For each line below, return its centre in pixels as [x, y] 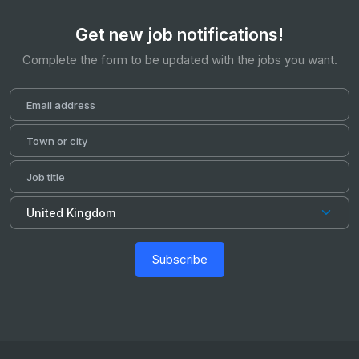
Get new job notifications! [179, 34]
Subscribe [179, 260]
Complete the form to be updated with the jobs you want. [179, 59]
